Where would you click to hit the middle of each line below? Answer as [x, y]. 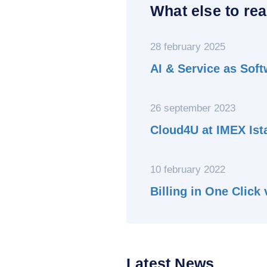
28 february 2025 [188, 47]
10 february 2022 [188, 170]
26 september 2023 [193, 108]
